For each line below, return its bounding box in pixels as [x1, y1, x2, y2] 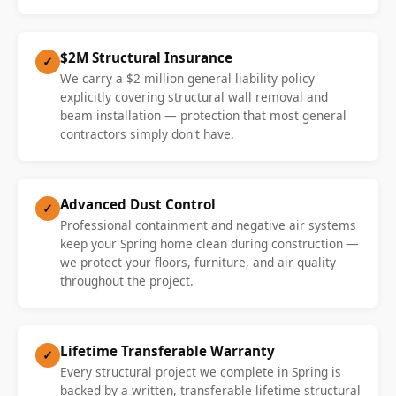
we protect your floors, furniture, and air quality [60, 253, 336, 270]
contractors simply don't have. [60, 125, 234, 142]
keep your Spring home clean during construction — [60, 234, 359, 252]
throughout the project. [60, 271, 194, 289]
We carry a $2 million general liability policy [60, 69, 315, 87]
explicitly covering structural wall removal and [60, 88, 328, 105]
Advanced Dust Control [60, 194, 216, 213]
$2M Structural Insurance [60, 48, 232, 66]
